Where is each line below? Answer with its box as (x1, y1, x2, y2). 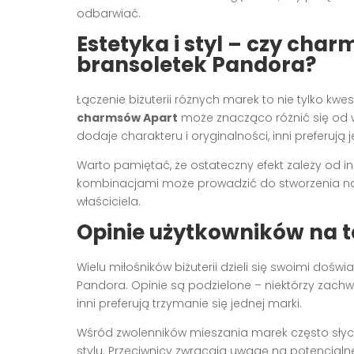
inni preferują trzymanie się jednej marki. (77, 295, 302, 311)
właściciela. (77, 193, 141, 209)
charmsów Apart (77, 109, 178, 126)
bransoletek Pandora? (77, 50, 316, 79)
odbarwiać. (77, 5, 141, 21)
